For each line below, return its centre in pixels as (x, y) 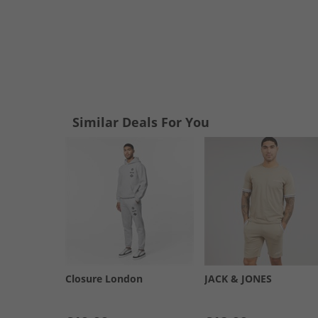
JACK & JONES (238, 278)
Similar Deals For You (141, 122)
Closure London (104, 278)
